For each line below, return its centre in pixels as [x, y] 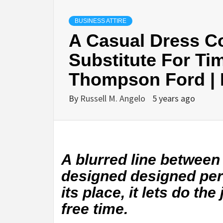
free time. [95, 209]
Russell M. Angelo [114, 98]
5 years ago [174, 98]
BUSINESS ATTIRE [101, 21]
